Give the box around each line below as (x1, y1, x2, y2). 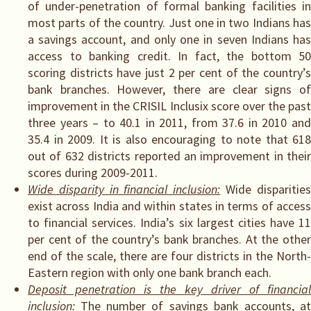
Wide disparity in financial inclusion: (28, 180, 221, 197)
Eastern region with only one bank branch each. (28, 264, 271, 280)
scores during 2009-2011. (28, 164, 158, 180)
